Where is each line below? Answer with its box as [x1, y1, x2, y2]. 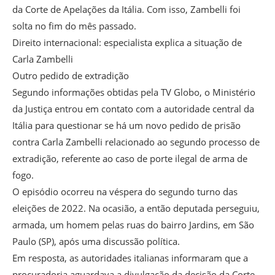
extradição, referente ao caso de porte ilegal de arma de [12, 152, 247, 165]
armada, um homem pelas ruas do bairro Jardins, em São [12, 219, 254, 231]
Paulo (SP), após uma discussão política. [12, 235, 180, 248]
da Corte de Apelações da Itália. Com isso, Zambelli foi [12, 3, 241, 16]
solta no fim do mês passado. [12, 20, 136, 33]
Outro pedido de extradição [12, 69, 129, 82]
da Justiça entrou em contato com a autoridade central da [12, 103, 254, 115]
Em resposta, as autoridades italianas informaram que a [12, 252, 248, 265]
